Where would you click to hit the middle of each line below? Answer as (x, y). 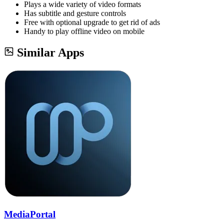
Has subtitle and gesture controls (75, 13)
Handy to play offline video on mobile (84, 31)
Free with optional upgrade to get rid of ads (92, 22)
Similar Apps (50, 52)
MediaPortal (30, 214)
